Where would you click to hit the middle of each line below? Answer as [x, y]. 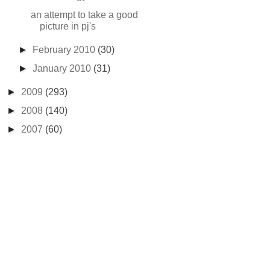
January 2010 [63, 68]
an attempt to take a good [84, 15]
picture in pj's [67, 26]
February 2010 [65, 50]
